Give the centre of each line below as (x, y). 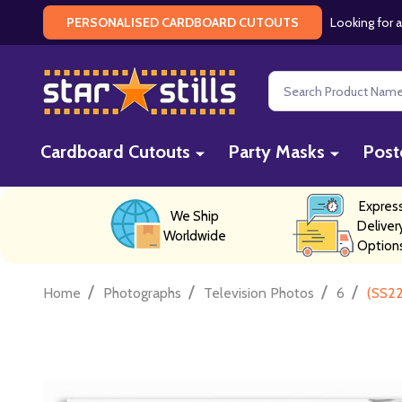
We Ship (195, 216)
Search (289, 82)
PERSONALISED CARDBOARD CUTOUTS (183, 22)
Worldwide (195, 236)
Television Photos (259, 293)
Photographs (142, 293)
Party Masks (276, 151)
